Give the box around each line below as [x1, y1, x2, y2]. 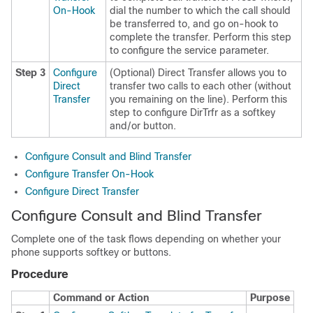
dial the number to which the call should [110, 5, 291, 16]
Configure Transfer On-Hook [25, 168, 154, 180]
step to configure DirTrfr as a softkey [110, 107, 275, 118]
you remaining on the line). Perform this [110, 94, 287, 105]
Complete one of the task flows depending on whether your [11, 233, 281, 245]
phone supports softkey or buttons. [11, 247, 171, 258]
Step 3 [15, 67, 45, 78]
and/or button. [110, 120, 176, 131]
